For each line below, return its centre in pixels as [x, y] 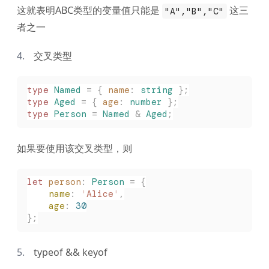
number [146, 102]
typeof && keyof [71, 252]
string [156, 90]
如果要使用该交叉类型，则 [74, 148]
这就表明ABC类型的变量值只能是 [89, 11]
